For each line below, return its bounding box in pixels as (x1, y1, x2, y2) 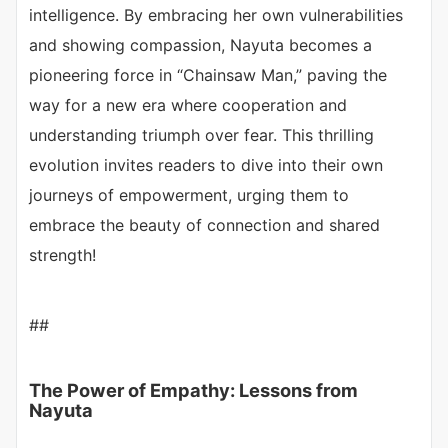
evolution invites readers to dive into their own (29, 155, 383, 176)
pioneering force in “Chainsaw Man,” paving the (29, 65, 387, 86)
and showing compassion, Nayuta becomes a (29, 35, 372, 56)
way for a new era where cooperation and (29, 95, 347, 116)
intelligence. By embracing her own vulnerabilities (29, 5, 403, 26)
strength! (29, 245, 96, 266)
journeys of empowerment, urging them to (29, 185, 349, 206)
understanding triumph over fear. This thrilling (29, 125, 374, 146)
